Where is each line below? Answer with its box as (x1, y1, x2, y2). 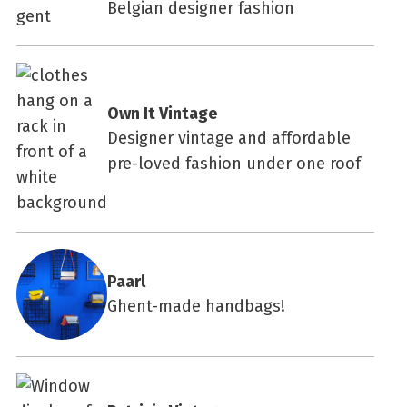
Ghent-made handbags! (107, 295, 285, 316)
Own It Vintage (107, 103, 217, 124)
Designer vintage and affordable (107, 127, 351, 148)
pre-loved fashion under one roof (107, 153, 361, 174)
